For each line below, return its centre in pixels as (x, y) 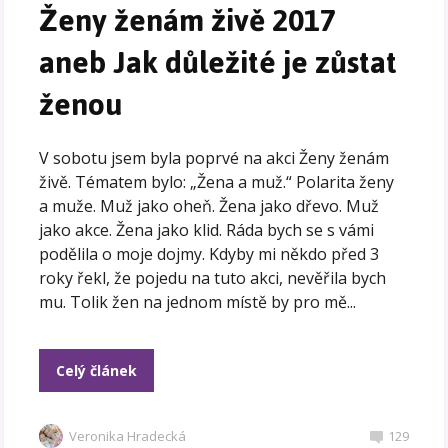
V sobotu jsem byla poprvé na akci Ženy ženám (214, 158)
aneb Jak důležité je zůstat (218, 63)
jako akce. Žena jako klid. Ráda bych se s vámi (207, 230)
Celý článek (97, 371)
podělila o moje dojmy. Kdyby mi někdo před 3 (209, 254)
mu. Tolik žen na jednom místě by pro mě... (198, 302)
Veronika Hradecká (128, 436)
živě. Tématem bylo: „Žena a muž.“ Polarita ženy (217, 182)
